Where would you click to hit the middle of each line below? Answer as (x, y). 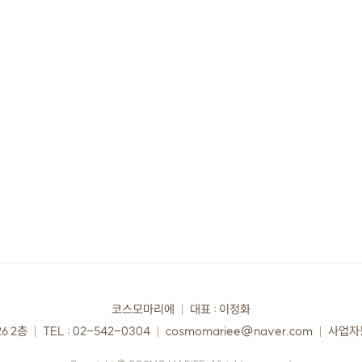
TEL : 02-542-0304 (96, 331)
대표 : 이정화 (220, 309)
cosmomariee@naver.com (239, 331)
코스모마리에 (143, 309)
